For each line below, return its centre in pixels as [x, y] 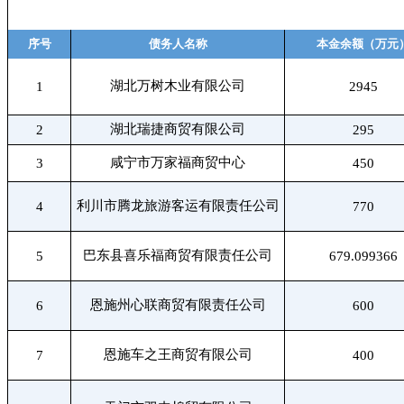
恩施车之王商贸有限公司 [178, 354]
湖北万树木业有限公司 [178, 85]
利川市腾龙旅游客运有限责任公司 [178, 205]
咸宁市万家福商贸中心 [178, 162]
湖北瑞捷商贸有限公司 [178, 129]
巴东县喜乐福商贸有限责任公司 [178, 255]
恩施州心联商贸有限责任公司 [178, 304]
